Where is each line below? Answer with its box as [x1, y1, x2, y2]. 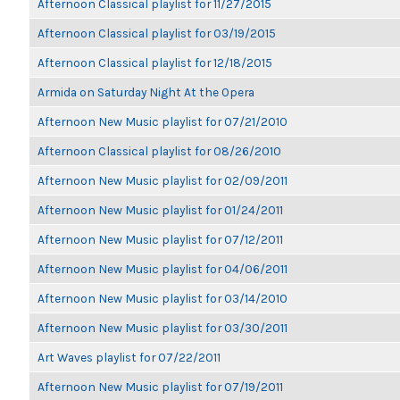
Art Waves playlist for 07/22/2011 [37, 350, 221, 364]
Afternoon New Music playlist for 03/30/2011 [37, 321, 287, 335]
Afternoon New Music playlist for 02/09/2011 [37, 173, 287, 187]
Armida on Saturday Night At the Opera [37, 85, 254, 99]
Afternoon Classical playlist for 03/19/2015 [37, 26, 276, 40]
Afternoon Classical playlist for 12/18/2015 [37, 55, 272, 70]
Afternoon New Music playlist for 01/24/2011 [37, 203, 283, 217]
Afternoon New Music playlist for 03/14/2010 [37, 291, 287, 305]
